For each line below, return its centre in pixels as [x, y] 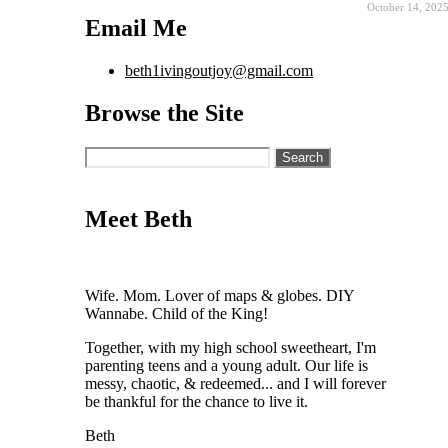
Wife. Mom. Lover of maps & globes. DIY [219, 295]
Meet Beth [138, 218]
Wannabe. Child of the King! [176, 313]
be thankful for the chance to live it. [196, 401]
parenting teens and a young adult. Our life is [226, 365]
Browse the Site [164, 112]
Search [105, 154]
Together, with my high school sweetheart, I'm [230, 347]
